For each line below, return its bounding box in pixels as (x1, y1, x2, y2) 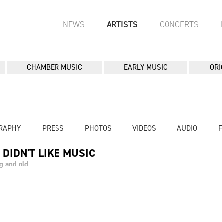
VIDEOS (132, 123, 156, 133)
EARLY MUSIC (124, 62, 168, 72)
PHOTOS (84, 123, 111, 133)
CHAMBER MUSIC (26, 62, 82, 72)
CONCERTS (160, 19, 199, 30)
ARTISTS (107, 19, 138, 30)
